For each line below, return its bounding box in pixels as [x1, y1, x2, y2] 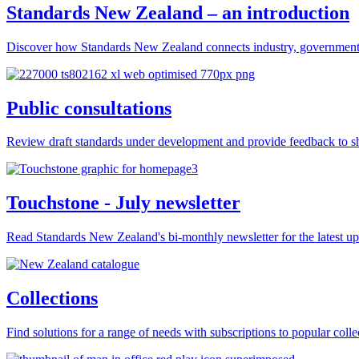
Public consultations [6, 97, 171, 119]
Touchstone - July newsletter [6, 192, 240, 214]
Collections [6, 288, 98, 309]
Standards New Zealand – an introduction [6, 2, 349, 23]
